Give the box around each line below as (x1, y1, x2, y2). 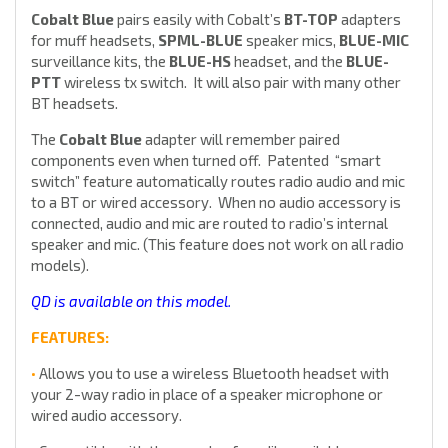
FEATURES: (31, 328, 109, 347)
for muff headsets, (31, 31, 155, 50)
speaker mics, (243, 31, 339, 50)
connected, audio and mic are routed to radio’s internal (31, 214, 388, 233)
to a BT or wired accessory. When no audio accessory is (31, 193, 401, 212)
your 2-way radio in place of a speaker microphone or (31, 385, 383, 404)
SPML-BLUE (155, 31, 243, 50)
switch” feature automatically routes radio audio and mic (31, 172, 405, 191)
